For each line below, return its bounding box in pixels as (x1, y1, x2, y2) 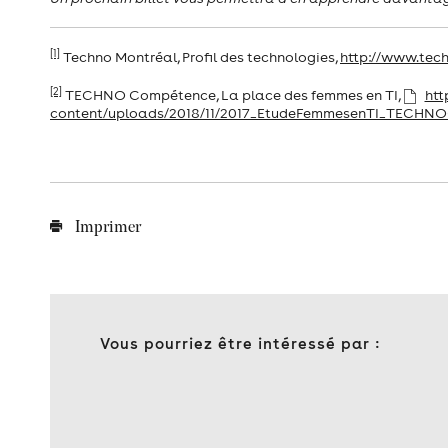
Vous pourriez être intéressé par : (100, 334, 380, 354)
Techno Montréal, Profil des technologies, (60, 48, 340, 67)
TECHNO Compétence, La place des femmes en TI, (62, 86, 403, 105)
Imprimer (71, 220, 141, 237)
